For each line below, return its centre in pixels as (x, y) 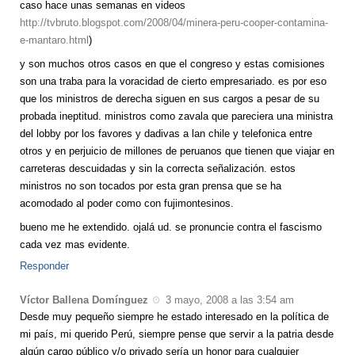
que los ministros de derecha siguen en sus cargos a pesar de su (170, 99)
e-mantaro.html (54, 40)
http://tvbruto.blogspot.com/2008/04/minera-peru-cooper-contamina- (174, 23)
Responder (44, 266)
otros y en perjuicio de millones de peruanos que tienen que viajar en (177, 151)
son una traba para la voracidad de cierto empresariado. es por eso (173, 82)
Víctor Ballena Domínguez (84, 300)
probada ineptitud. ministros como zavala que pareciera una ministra (176, 116)
